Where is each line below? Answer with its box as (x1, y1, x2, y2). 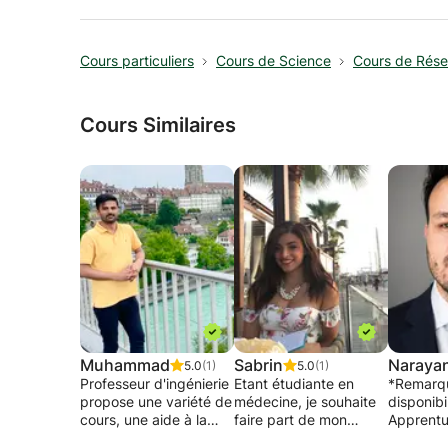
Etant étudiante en (234, 375, 354, 392)
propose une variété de (80, 393, 232, 410)
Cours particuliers (80, 52, 194, 69)
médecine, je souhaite (234, 393, 376, 410)
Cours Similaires (80, 113, 236, 137)
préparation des (80, 429, 184, 446)
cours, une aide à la (80, 411, 207, 428)
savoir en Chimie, (234, 429, 345, 446)
